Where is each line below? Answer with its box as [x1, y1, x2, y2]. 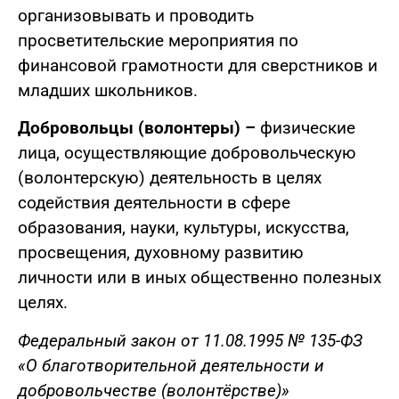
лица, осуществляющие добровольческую [18, 142, 356, 164]
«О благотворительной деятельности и [18, 354, 324, 376]
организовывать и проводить [18, 5, 254, 26]
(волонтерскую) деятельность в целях [18, 167, 322, 189]
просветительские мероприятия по [18, 30, 298, 51]
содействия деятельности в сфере [18, 192, 290, 214]
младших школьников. [18, 80, 198, 101]
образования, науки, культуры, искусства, [18, 217, 349, 239]
